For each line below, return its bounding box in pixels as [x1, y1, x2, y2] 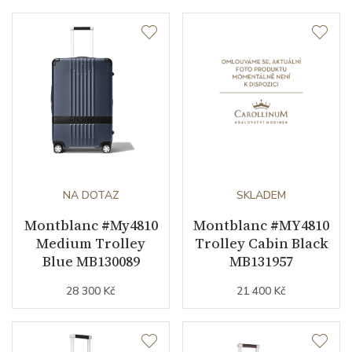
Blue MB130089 [42, 251, 140, 271]
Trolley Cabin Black [194, 233, 328, 253]
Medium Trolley [36, 233, 145, 253]
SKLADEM [236, 188, 286, 203]
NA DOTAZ [62, 188, 119, 203]
